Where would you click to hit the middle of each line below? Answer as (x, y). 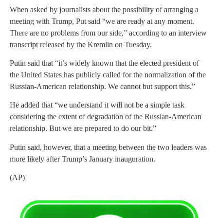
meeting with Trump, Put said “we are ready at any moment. (102, 21)
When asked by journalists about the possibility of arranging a (104, 9)
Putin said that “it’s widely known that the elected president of (104, 63)
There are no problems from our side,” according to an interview (108, 33)
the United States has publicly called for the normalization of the (108, 74)
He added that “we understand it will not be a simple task (97, 105)
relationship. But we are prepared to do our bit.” (83, 128)
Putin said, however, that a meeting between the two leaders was (108, 147)
